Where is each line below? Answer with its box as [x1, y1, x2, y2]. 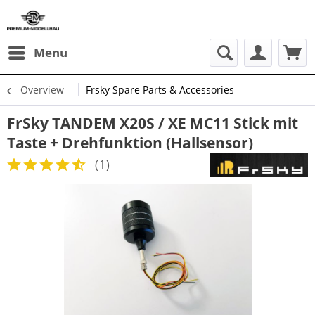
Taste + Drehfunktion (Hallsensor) [7, 133, 253, 153]
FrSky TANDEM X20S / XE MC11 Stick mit [7, 113, 298, 133]
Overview [20, 83, 64, 96]
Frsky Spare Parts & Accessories [86, 83, 234, 96]
